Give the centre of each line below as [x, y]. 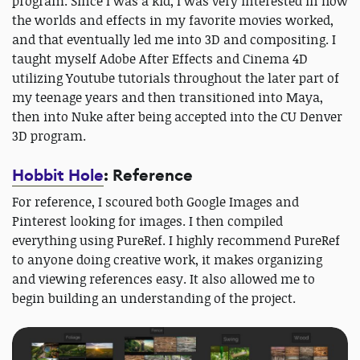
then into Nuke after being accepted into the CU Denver [177, 117]
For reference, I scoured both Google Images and [155, 202]
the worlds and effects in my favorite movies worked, [173, 20]
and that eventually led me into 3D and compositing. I [174, 40]
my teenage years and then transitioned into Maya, [168, 98]
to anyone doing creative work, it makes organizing [167, 260]
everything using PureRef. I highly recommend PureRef [176, 241]
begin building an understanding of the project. [154, 299]
